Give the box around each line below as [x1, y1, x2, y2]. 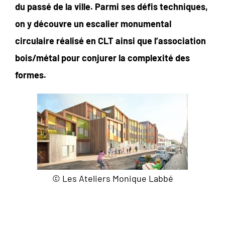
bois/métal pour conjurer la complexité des [15, 52, 190, 63]
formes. [15, 69, 46, 80]
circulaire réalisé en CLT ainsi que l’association [15, 35, 206, 46]
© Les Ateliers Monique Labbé [52, 172, 173, 184]
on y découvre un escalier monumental [15, 18, 171, 29]
